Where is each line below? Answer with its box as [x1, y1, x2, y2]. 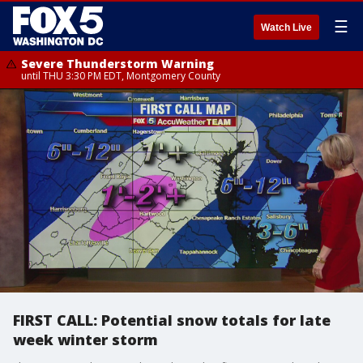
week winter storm [13, 330, 158, 349]
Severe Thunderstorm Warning [21, 56, 214, 71]
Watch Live [261, 22, 312, 33]
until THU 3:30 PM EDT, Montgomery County [21, 69, 220, 83]
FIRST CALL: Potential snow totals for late [13, 310, 331, 330]
